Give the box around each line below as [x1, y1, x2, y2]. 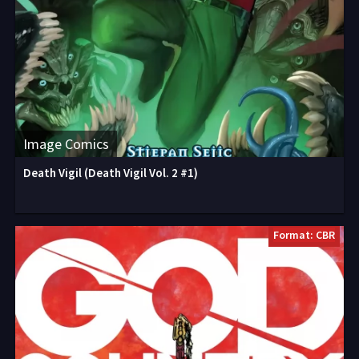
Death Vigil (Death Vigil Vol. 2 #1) [23, 165, 198, 180]
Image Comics [23, 135, 109, 153]
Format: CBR [273, 228, 335, 242]
